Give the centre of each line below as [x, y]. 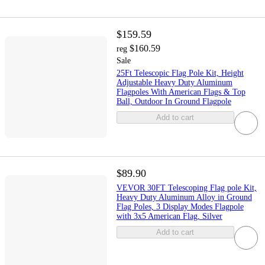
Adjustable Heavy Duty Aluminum [174, 82]
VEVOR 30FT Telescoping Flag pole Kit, [186, 188]
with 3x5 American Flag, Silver [169, 216]
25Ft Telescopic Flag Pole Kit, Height [180, 73]
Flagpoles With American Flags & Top [181, 92]
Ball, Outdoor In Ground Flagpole [174, 101]
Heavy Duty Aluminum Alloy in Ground [184, 198]
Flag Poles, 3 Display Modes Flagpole [180, 207]
